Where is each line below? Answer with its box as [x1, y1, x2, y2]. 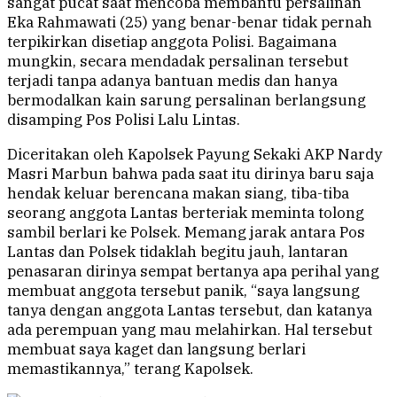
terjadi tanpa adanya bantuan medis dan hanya [7, 71, 338, 91]
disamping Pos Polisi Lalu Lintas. [7, 110, 240, 130]
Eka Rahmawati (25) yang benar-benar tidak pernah [7, 12, 372, 33]
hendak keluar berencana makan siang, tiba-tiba [7, 183, 349, 204]
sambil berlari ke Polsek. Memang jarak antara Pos [7, 222, 365, 243]
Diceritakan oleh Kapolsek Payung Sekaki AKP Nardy [7, 144, 382, 165]
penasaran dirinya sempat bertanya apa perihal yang [7, 261, 379, 282]
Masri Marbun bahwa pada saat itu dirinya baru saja [7, 164, 374, 184]
